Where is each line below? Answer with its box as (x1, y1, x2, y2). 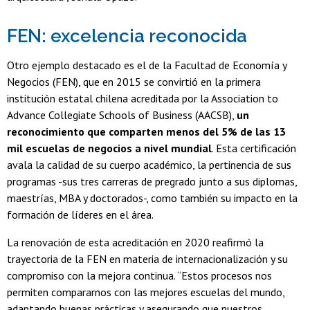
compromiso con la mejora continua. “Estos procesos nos (7, 268, 272, 283)
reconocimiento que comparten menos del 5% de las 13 (7, 125, 286, 139)
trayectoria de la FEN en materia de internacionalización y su (7, 252, 288, 266)
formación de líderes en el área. (7, 208, 154, 222)
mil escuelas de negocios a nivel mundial (7, 141, 212, 156)
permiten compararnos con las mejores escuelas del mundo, (7, 285, 284, 300)
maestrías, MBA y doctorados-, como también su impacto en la (7, 191, 298, 206)
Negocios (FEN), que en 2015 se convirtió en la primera (7, 75, 261, 89)
